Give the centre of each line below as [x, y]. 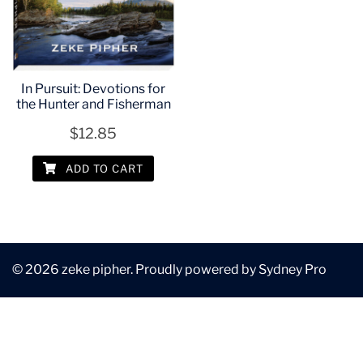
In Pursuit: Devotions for [94, 89]
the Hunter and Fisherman [93, 105]
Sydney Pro [293, 270]
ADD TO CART [103, 169]
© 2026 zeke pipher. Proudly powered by [135, 270]
